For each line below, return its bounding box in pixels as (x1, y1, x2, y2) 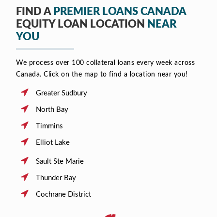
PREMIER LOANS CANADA (53, 6, 186, 17)
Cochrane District (35, 190, 91, 198)
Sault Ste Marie (35, 157, 84, 165)
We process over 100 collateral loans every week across (16, 59, 195, 66)
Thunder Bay (35, 174, 76, 182)
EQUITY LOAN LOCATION (16, 18, 147, 30)
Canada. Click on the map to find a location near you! (16, 71, 188, 78)
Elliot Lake (35, 139, 70, 146)
